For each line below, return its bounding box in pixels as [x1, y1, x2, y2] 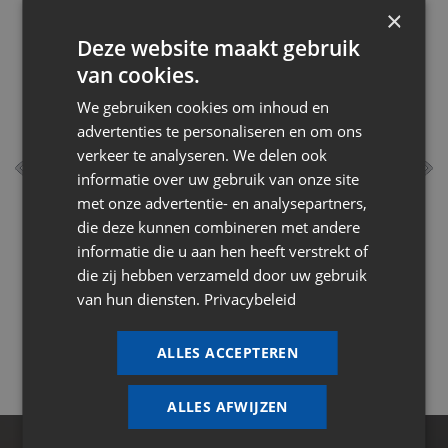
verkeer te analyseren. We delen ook [77, 145, 328, 165]
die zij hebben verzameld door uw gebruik [77, 265, 368, 285]
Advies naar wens [144, 188, 304, 212]
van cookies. [77, 61, 201, 89]
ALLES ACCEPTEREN [156, 343, 299, 362]
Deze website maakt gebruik [77, 34, 361, 62]
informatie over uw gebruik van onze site [77, 169, 360, 189]
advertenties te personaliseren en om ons [77, 121, 363, 141]
